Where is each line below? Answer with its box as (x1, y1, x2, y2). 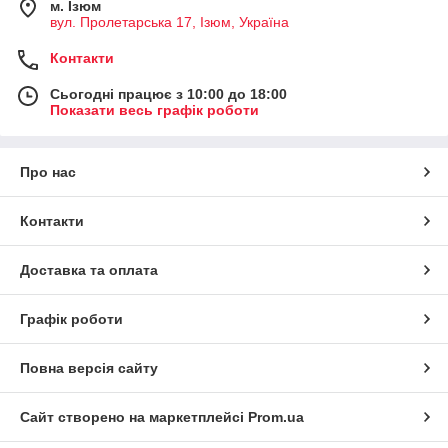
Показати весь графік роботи (50, 101, 259, 118)
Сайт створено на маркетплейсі (20, 408, 248, 425)
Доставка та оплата (20, 261, 158, 278)
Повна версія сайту (20, 359, 158, 376)
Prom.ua (248, 408, 304, 425)
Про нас (20, 163, 76, 180)
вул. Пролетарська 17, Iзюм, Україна (50, 13, 289, 30)
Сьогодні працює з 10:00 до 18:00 (50, 85, 287, 102)
